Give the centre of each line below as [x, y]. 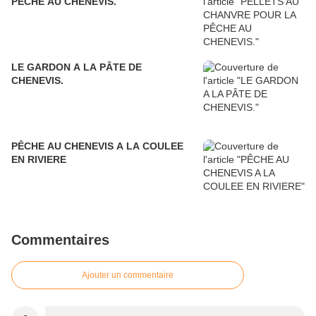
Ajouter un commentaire [128, 275]
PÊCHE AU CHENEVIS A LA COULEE [97, 146]
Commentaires [60, 240]
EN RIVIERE [39, 160]
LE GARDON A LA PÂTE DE [77, 67]
